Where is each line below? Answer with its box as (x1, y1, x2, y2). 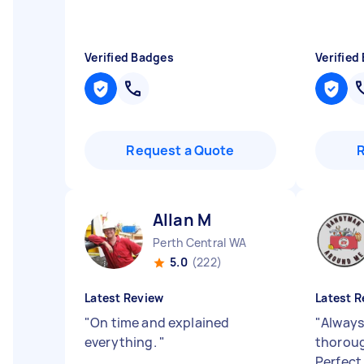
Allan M (153, 209, 212, 231)
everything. (84, 333, 159, 351)
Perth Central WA (153, 235, 246, 250)
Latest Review (84, 290, 164, 305)
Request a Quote (126, 141, 235, 159)
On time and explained (90, 314, 230, 331)
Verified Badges (84, 50, 174, 65)
